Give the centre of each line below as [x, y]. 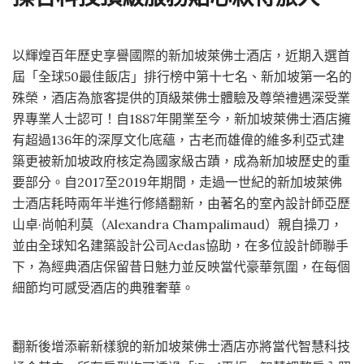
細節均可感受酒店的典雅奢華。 [103, 287]
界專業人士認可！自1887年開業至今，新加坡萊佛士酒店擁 [182, 118]
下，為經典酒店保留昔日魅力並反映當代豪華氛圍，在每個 [181, 266]
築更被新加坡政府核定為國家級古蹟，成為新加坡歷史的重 [181, 160]
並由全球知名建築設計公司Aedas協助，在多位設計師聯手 [180, 245]
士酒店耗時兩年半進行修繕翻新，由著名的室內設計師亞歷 [181, 203]
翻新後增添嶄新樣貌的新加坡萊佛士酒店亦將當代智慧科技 [181, 346]
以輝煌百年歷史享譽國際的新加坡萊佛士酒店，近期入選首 [181, 55]
